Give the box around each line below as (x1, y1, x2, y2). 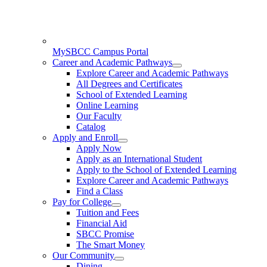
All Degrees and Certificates (76, 78, 182, 89)
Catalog (76, 121, 105, 132)
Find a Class (76, 185, 123, 196)
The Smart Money (76, 239, 145, 250)
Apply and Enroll (52, 132, 118, 142)
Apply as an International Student (76, 153, 202, 164)
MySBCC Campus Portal (52, 46, 148, 57)
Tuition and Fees (76, 207, 139, 218)
